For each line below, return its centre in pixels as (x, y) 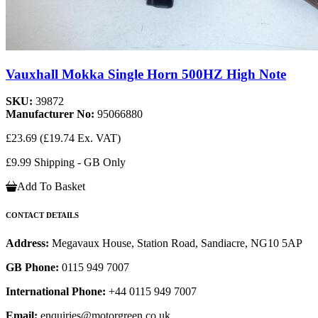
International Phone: (56, 292)
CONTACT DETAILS (42, 215)
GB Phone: (32, 268)
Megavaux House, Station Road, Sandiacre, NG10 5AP (177, 243)
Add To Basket (51, 187)
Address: (29, 243)
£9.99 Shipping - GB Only (66, 163)
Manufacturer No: (51, 114)
